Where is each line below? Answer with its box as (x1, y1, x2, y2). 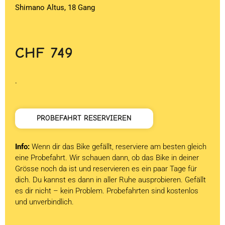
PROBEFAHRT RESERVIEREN (37, 114, 132, 123)
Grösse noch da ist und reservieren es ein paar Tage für (15, 164, 197, 173)
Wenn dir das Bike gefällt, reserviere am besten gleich (32, 142, 206, 151)
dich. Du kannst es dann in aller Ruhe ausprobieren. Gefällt (15, 175, 206, 184)
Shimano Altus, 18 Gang (15, 3, 95, 13)
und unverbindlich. (15, 197, 76, 206)
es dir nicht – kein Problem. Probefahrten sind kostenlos (15, 186, 198, 195)
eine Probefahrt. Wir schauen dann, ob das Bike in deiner (15, 153, 199, 162)
